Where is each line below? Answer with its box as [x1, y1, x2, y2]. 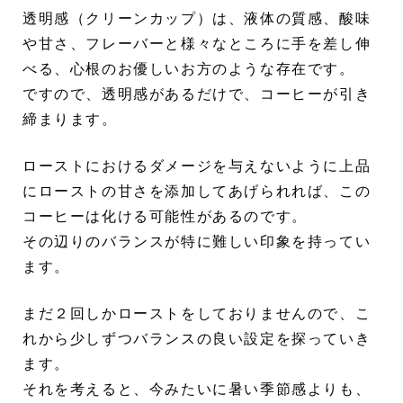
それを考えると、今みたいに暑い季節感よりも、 [22, 381, 372, 397]
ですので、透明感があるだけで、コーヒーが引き [22, 85, 372, 102]
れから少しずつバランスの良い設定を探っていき [22, 330, 372, 346]
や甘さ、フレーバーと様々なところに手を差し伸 [22, 35, 372, 51]
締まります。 [22, 111, 118, 127]
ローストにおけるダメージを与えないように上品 [22, 157, 372, 174]
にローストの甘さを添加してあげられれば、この [22, 183, 372, 199]
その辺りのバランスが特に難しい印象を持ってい [22, 233, 372, 249]
